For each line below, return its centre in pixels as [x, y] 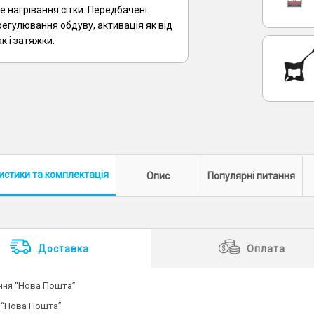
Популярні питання [252, 176]
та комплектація [69, 175]
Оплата [266, 249]
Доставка [63, 249]
